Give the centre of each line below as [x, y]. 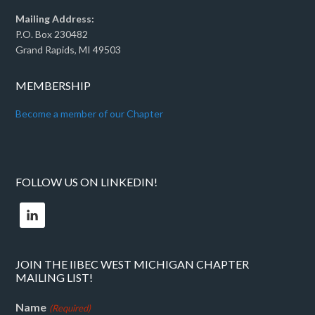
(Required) [70, 308]
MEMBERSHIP [53, 85]
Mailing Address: [55, 19]
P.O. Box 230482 [52, 34]
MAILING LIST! [54, 277]
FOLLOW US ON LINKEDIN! [87, 182]
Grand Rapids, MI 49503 [69, 50]
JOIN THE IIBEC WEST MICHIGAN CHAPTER [133, 264]
